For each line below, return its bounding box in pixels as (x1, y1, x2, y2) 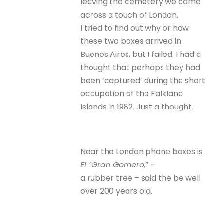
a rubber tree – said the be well (80, 172, 201, 184)
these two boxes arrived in (80, 35, 182, 47)
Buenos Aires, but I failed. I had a (80, 48, 201, 60)
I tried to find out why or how (80, 22, 189, 34)
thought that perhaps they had (80, 61, 200, 73)
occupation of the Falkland (80, 88, 183, 99)
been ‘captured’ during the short (80, 74, 206, 86)
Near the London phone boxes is (80, 146, 203, 158)
